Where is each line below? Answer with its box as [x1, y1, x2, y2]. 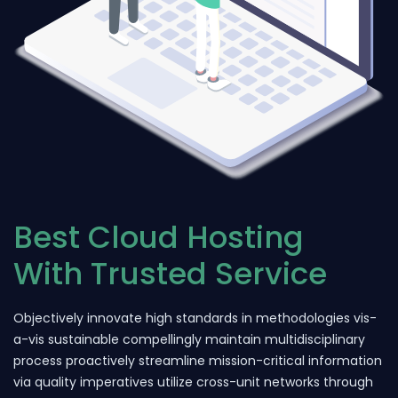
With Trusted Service [13, 251, 327, 295]
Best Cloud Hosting [13, 215, 304, 259]
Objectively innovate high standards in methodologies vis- [13, 309, 377, 328]
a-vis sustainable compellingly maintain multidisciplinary [13, 330, 365, 349]
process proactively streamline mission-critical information [13, 352, 382, 370]
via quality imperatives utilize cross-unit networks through [13, 373, 373, 392]
